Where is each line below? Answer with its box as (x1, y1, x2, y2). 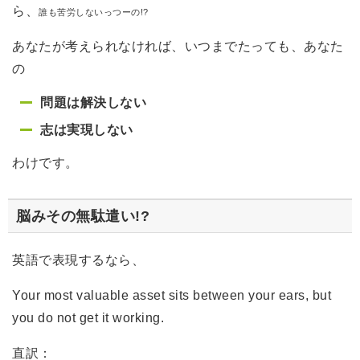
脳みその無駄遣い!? (16, 207, 149, 224)
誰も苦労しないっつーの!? (39, 6, 149, 17)
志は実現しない (40, 122, 133, 137)
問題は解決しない (40, 95, 146, 109)
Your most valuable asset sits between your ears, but (12, 288, 331, 302)
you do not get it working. (12, 310, 168, 325)
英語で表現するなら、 (12, 252, 145, 267)
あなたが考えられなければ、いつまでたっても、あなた (12, 39, 344, 53)
